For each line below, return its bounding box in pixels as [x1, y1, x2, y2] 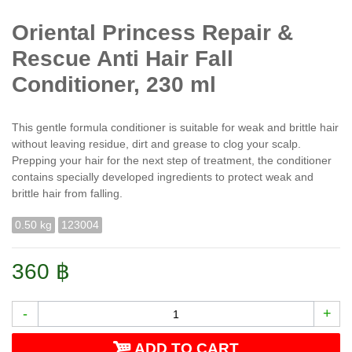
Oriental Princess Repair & [12, 20, 293, 46]
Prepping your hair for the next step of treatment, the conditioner [12, 154, 332, 167]
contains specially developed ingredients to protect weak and [12, 170, 313, 184]
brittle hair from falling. [12, 187, 123, 200]
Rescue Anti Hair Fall [12, 46, 233, 71]
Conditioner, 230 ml [12, 72, 216, 97]
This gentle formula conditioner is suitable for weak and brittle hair [12, 121, 339, 134]
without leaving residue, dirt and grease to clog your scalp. [12, 137, 301, 151]
